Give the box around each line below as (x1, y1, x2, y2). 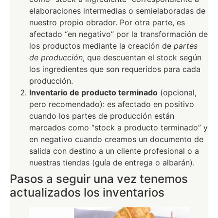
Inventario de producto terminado (29, 88, 158, 98)
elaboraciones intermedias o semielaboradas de (29, 6, 205, 16)
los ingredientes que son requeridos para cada (29, 64, 200, 74)
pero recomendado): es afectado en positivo (29, 99, 194, 109)
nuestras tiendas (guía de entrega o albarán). (29, 158, 195, 168)
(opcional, (158, 88, 197, 98)
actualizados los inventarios (10, 185, 164, 200)
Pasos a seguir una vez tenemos (10, 172, 188, 186)
